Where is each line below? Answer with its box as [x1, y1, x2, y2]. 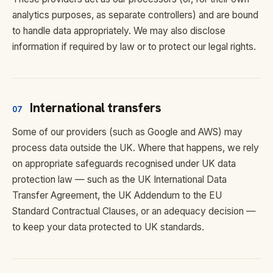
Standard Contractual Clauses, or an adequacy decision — [12, 205, 256, 217]
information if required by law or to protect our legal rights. [12, 41, 256, 52]
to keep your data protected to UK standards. [12, 221, 204, 233]
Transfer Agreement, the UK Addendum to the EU [12, 190, 222, 201]
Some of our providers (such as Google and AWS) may [12, 126, 243, 138]
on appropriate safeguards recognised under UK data [12, 158, 236, 169]
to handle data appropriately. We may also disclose [12, 25, 225, 37]
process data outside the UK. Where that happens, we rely [12, 142, 259, 154]
